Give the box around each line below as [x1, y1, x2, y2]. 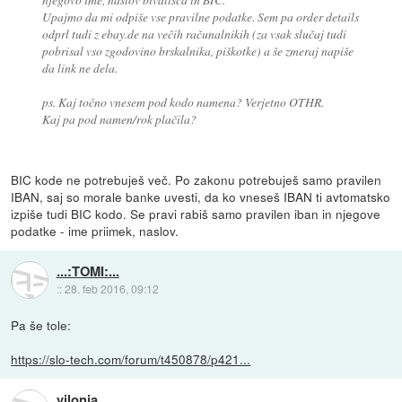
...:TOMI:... [56, 261, 119, 282]
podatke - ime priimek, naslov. [11, 221, 179, 240]
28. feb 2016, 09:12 [64, 281, 159, 297]
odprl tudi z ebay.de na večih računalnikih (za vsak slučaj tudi [41, 24, 346, 42]
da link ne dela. [41, 58, 118, 76]
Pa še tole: [11, 315, 72, 334]
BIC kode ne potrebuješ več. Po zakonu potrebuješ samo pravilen [11, 170, 382, 188]
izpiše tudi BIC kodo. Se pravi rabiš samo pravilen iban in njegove [11, 204, 381, 223]
